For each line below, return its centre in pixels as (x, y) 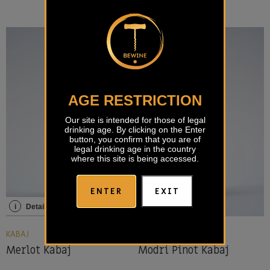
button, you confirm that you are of (135, 140)
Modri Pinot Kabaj (184, 251)
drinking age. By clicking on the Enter (135, 130)
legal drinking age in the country (135, 149)
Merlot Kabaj (39, 251)
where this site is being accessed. (135, 159)
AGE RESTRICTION (135, 101)
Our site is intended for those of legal (135, 120)
